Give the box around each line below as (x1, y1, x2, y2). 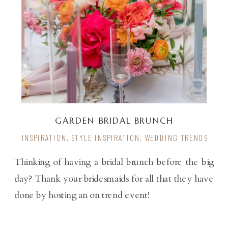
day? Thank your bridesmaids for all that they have (14, 172, 214, 185)
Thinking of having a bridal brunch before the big (14, 156, 214, 169)
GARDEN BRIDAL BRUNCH (54, 115, 174, 126)
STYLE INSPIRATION (71, 132, 140, 142)
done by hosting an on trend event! (14, 188, 150, 202)
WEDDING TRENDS (144, 132, 208, 142)
